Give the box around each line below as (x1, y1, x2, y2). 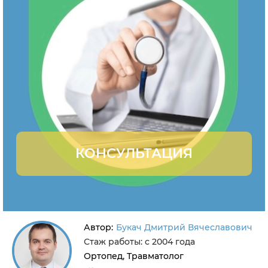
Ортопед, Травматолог (84, 251, 184, 261)
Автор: (84, 222, 113, 233)
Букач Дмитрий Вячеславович (116, 222, 252, 233)
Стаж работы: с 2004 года (84, 236, 195, 247)
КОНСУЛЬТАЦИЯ (75, 145, 193, 162)
